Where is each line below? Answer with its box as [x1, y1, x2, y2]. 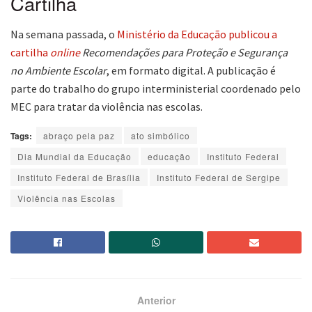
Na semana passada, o [10, 27, 117, 42]
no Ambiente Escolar [10, 63, 107, 78]
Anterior [136, 293, 175, 308]
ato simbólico [131, 130, 190, 142]
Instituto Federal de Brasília [17, 171, 141, 184]
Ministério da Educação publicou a [117, 27, 277, 42]
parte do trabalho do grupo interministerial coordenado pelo [10, 81, 301, 96]
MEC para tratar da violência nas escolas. [10, 100, 205, 114]
